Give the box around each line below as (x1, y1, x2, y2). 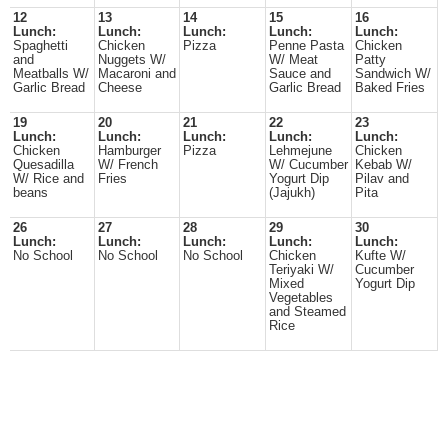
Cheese (98, 81, 142, 95)
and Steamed (269, 305, 346, 319)
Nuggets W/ (98, 53, 166, 67)
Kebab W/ (355, 158, 412, 172)
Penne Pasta (269, 39, 344, 53)
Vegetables (269, 291, 333, 305)
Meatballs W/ (13, 67, 89, 81)
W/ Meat (269, 53, 318, 67)
